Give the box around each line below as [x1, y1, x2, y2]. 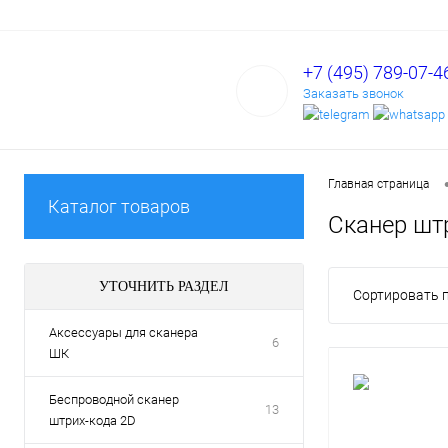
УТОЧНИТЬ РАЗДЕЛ [99, 279, 229, 294]
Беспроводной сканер [49, 392, 179, 407]
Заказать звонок [303, 85, 404, 101]
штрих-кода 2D [49, 413, 136, 428]
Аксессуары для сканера [49, 325, 198, 340]
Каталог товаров [48, 196, 190, 217]
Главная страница [328, 177, 429, 192]
